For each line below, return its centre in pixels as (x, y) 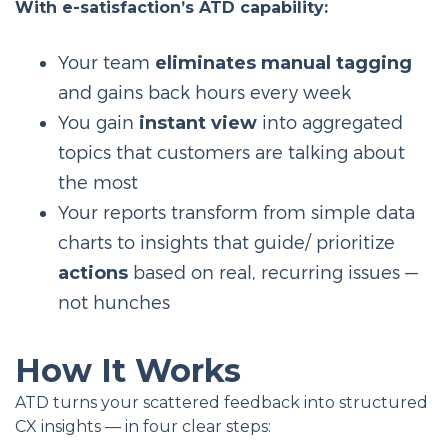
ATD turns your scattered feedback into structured (221, 402)
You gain (98, 123)
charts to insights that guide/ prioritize (226, 243)
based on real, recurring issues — (272, 273)
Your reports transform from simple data (236, 213)
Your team (106, 63)
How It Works (128, 370)
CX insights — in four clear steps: (143, 426)
